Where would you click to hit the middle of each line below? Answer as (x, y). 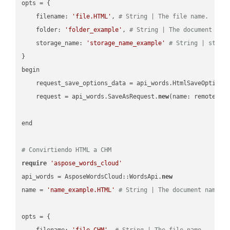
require (34, 163)
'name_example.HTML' (81, 190)
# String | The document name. (171, 190)
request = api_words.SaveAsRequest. (90, 96)
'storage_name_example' (126, 43)
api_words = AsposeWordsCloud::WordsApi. (92, 176)
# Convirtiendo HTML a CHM (67, 150)
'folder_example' (94, 30)
